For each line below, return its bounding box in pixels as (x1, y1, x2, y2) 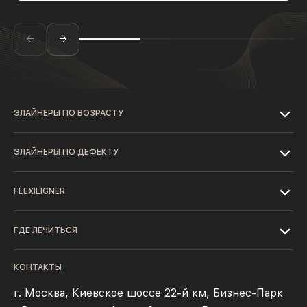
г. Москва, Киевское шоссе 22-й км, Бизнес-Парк (14, 286, 283, 299)
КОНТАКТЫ (14, 262, 62, 272)
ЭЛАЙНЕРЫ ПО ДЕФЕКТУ (14, 147, 119, 157)
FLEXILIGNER (14, 186, 65, 196)
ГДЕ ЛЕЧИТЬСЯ (14, 225, 77, 235)
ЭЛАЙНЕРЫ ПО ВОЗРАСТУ (14, 108, 123, 118)
